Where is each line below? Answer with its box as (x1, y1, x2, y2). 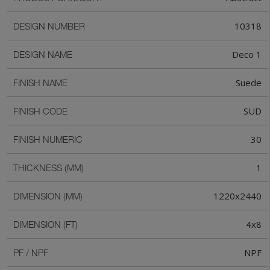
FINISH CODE (13, 105, 67, 117)
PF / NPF (13, 247, 48, 259)
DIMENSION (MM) (13, 190, 83, 202)
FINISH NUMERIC (13, 134, 83, 145)
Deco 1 (232, 48, 262, 61)
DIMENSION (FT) (13, 219, 78, 230)
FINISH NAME (13, 77, 67, 89)
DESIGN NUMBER (13, 20, 85, 32)
